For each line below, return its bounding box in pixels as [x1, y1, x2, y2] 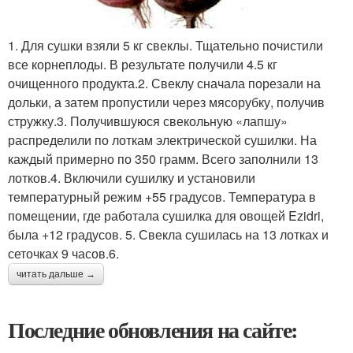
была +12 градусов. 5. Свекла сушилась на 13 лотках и [8, 225, 329, 243]
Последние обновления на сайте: [8, 314, 298, 346]
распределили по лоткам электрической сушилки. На [8, 131, 317, 149]
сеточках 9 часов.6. [8, 244, 119, 262]
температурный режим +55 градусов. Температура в [8, 188, 316, 206]
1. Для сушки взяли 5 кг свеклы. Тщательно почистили [8, 36, 323, 54]
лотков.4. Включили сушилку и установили [8, 169, 255, 187]
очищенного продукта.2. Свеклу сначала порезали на [8, 74, 321, 92]
